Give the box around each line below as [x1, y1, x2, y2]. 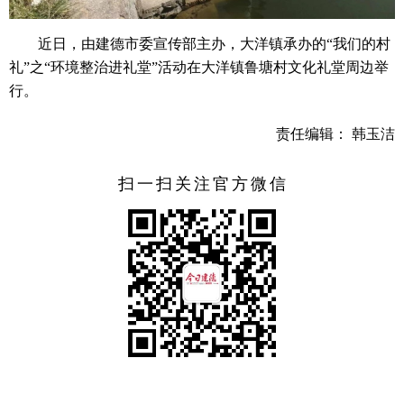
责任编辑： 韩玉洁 [276, 126, 395, 142]
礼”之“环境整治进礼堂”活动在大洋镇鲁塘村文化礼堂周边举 [9, 60, 389, 75]
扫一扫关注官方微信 [118, 175, 289, 193]
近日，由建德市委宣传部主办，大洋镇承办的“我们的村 [38, 36, 390, 51]
